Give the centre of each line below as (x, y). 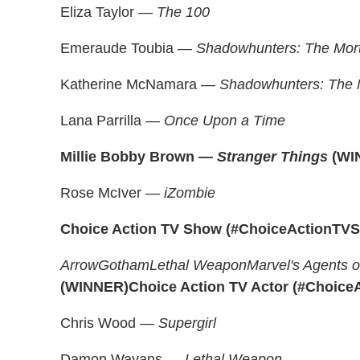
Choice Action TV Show (141, 229)
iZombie (190, 193)
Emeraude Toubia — (128, 48)
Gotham (124, 265)
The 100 (183, 12)
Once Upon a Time (225, 121)
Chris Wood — (109, 323)
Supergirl (187, 323)
